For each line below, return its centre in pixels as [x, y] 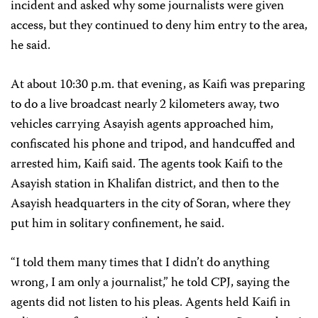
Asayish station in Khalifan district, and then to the [145, 185]
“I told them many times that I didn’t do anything [140, 264]
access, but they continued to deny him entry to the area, [159, 27]
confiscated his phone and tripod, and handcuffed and [153, 145]
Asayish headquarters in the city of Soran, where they [150, 205]
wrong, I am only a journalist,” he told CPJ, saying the [150, 284]
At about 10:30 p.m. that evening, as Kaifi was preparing [158, 86]
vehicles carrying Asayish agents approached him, [142, 125]
